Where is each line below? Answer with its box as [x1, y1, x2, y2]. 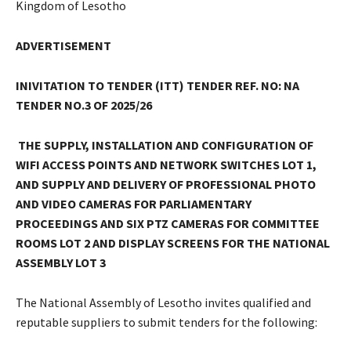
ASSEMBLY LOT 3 [16, 254, 106, 270]
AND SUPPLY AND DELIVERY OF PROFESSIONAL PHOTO [16, 175, 316, 192]
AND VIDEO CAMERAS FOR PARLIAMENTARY [16, 195, 251, 212]
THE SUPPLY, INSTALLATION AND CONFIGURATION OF [16, 136, 313, 153]
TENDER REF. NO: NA [186, 77, 299, 93]
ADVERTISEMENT [16, 37, 111, 53]
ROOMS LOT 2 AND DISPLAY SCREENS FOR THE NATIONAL [16, 234, 330, 251]
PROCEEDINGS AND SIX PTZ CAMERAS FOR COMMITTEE [16, 215, 320, 231]
